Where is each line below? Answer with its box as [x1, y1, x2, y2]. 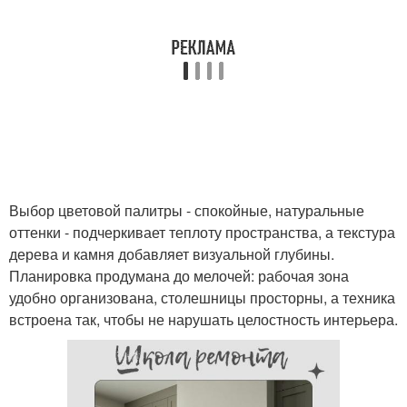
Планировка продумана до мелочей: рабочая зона [9, 265, 349, 286]
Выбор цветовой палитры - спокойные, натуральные [9, 200, 364, 221]
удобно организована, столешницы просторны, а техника [9, 287, 395, 308]
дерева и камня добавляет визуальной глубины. [9, 243, 334, 264]
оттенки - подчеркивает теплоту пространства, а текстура [9, 222, 395, 243]
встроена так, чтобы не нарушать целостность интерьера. [9, 309, 398, 330]
